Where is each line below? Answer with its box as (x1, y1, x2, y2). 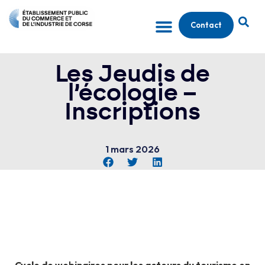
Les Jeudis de (55, 63, 210, 86)
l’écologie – (68, 82, 197, 105)
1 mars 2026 (105, 143, 160, 155)
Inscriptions (64, 101, 201, 124)
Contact (190, 20, 222, 30)
